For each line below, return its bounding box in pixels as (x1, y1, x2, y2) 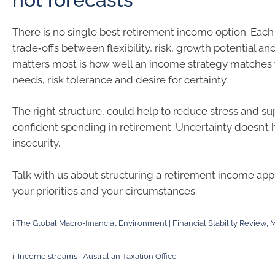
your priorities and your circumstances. (12, 184, 197, 197)
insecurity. (12, 137, 60, 149)
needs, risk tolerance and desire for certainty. (12, 73, 228, 86)
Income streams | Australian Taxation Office (18, 251, 177, 261)
